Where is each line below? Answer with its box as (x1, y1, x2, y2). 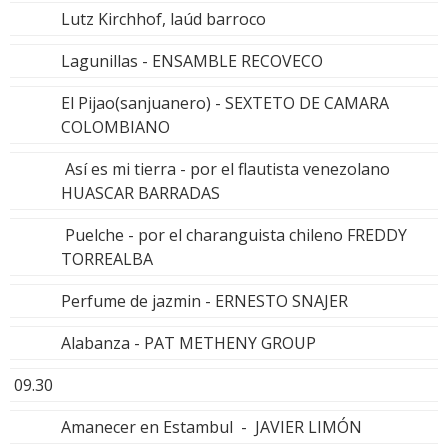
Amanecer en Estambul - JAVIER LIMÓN (61, 415, 362, 438)
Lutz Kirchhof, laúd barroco (61, 7, 266, 30)
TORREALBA (61, 247, 153, 270)
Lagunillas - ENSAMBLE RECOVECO (61, 49, 323, 72)
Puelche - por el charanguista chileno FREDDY (61, 223, 407, 246)
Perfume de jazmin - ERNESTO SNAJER (61, 289, 348, 312)
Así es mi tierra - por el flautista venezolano (61, 157, 390, 180)
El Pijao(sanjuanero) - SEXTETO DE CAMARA (61, 91, 389, 114)
